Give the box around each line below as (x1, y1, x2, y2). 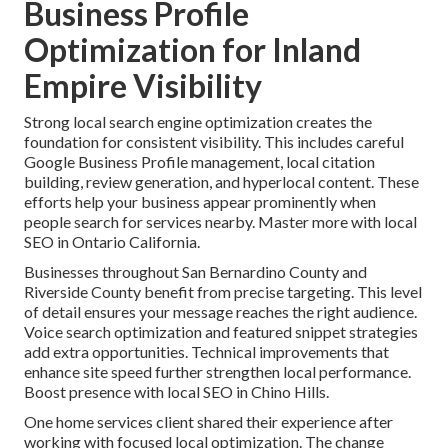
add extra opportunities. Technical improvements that (24, 342, 389, 362)
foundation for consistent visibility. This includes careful (24, 132, 404, 152)
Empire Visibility (24, 66, 262, 106)
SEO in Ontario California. (24, 232, 200, 252)
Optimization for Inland (24, 30, 361, 70)
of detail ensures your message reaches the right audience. (24, 302, 417, 322)
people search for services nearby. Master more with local (24, 212, 417, 232)
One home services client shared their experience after (24, 412, 393, 432)
